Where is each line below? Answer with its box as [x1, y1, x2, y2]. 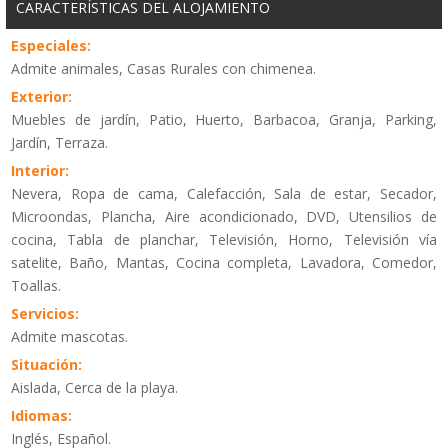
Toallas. [11, 276, 61, 296]
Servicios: [11, 304, 79, 324]
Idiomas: [11, 406, 72, 426]
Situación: [11, 355, 82, 375]
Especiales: [11, 36, 91, 56]
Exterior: [11, 87, 72, 107]
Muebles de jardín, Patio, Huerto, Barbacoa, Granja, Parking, [11, 110, 437, 130]
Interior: [11, 161, 69, 181]
